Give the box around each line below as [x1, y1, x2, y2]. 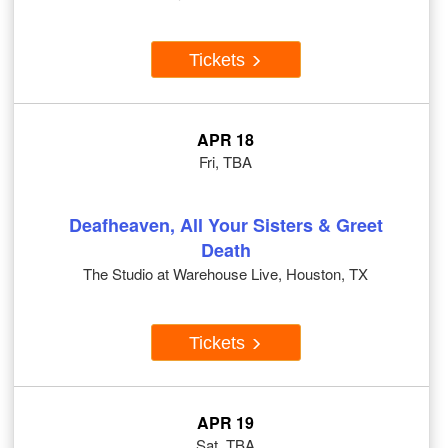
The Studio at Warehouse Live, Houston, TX [83, 263, 368, 285]
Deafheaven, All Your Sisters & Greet [68, 212, 383, 239]
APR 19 [197, 411, 254, 435]
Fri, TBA [199, 151, 252, 173]
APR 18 [197, 128, 254, 152]
